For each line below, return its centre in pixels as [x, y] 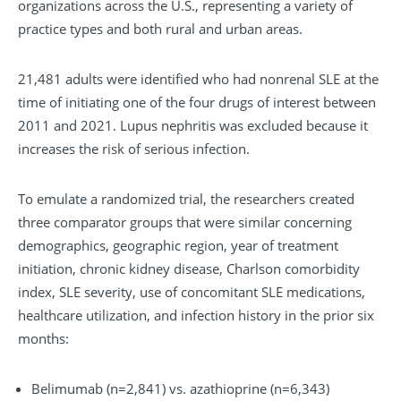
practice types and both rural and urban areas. [160, 29]
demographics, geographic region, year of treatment [178, 246]
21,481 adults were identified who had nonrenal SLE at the [198, 79]
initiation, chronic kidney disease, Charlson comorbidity [189, 269]
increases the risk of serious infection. [134, 149]
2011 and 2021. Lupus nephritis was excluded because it [193, 126]
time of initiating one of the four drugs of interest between [197, 102]
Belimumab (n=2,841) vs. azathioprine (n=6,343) [180, 389]
